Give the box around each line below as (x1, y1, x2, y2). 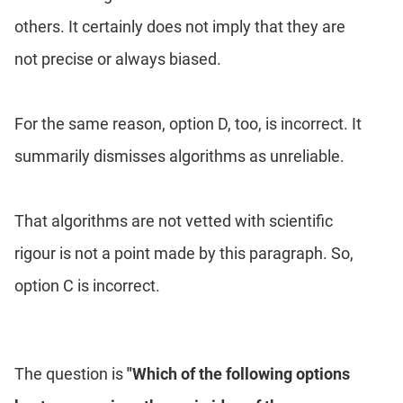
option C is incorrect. (14, 276, 160, 296)
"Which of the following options (127, 364, 350, 384)
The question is (14, 364, 127, 384)
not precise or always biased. (14, 49, 221, 69)
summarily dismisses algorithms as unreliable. (14, 147, 345, 166)
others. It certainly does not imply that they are (14, 17, 345, 37)
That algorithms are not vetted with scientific (14, 211, 333, 231)
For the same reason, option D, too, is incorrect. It (14, 114, 362, 134)
